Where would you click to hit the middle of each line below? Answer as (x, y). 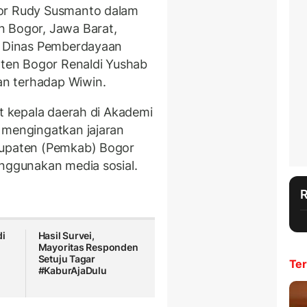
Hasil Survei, (66, 236)
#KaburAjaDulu (72, 271)
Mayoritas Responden (88, 247)
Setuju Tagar (67, 259)
